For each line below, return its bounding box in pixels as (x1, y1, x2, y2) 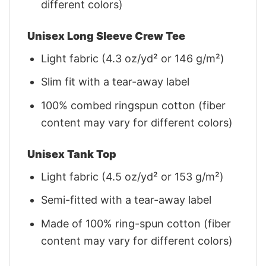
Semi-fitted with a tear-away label (41, 194, 212, 207)
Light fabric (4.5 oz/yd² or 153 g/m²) (41, 170, 224, 183)
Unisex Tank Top (27, 147, 116, 160)
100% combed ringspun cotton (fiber (41, 99, 226, 112)
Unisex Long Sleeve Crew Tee (27, 29, 185, 42)
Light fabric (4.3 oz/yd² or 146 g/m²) (41, 52, 225, 65)
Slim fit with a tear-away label (41, 75, 190, 88)
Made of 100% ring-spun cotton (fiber (41, 217, 232, 230)
